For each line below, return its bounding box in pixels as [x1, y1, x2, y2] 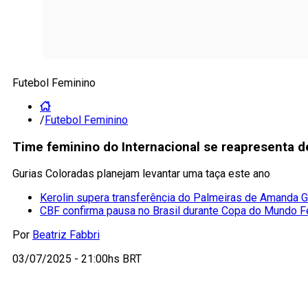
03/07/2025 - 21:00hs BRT [12, 252, 142, 266]
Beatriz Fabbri [32, 228, 100, 242]
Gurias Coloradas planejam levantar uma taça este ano [12, 167, 270, 181]
